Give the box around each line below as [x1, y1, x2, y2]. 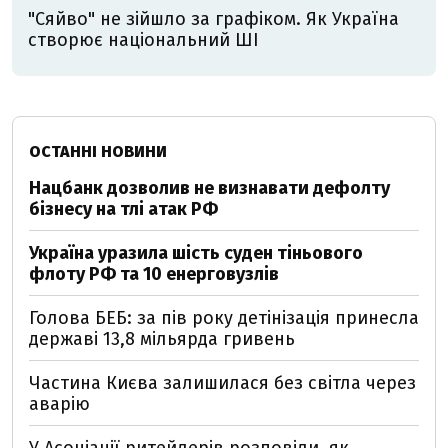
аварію [29, 393, 90, 415]
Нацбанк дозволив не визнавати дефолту [29, 177, 390, 199]
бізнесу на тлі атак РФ [29, 198, 218, 220]
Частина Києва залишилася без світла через [29, 372, 416, 394]
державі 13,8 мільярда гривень [29, 328, 295, 350]
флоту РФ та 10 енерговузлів [29, 263, 279, 285]
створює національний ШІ [28, 29, 259, 51]
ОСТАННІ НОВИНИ [29, 142, 167, 161]
